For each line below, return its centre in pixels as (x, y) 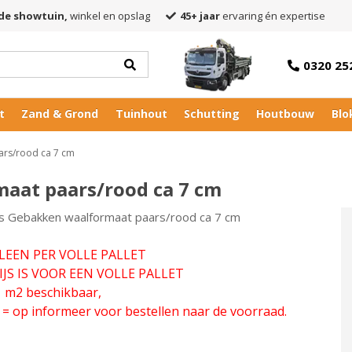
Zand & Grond (60, 114)
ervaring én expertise (273, 16)
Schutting (212, 114)
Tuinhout (141, 114)
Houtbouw (286, 114)
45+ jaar (200, 16)
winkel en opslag (109, 16)
